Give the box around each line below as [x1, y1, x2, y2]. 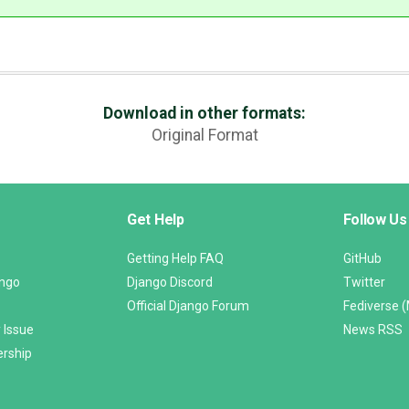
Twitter [342, 275, 385, 290]
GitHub [342, 251, 382, 267]
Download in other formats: [103, 104, 306, 123]
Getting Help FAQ [127, 251, 224, 267]
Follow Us [342, 211, 407, 229]
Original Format [151, 126, 258, 145]
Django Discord [127, 275, 213, 290]
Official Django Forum [127, 299, 249, 314]
